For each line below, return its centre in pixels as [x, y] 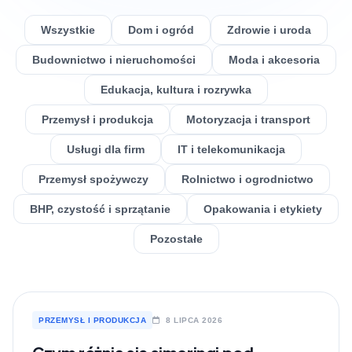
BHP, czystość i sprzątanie [100, 209]
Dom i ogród [161, 30]
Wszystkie [68, 30]
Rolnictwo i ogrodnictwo [247, 179]
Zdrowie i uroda [269, 30]
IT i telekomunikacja [231, 149]
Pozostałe [176, 239]
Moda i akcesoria [274, 60]
